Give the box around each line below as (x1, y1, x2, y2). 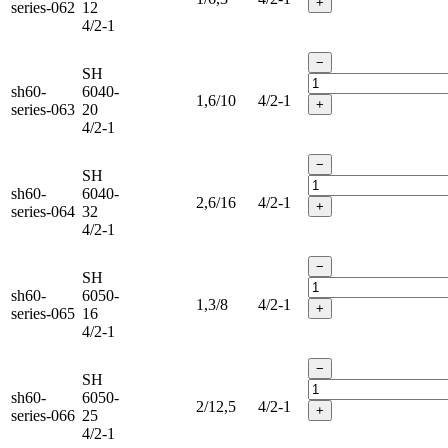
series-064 (11, 202, 75, 220)
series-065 (11, 304, 75, 322)
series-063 (11, 100, 75, 118)
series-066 (11, 406, 75, 424)
